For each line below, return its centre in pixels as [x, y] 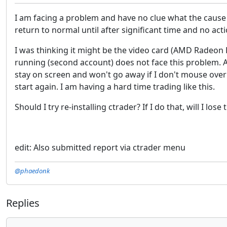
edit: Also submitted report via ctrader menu [100, 147]
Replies [23, 203]
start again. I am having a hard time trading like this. [115, 87]
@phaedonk [32, 171]
